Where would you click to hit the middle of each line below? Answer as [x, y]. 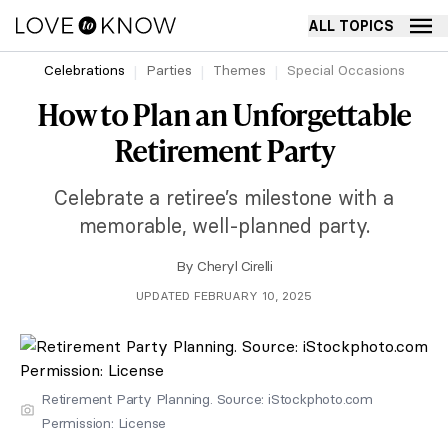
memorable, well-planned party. [224, 225]
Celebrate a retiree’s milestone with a [224, 197]
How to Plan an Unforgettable [224, 114]
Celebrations [84, 70]
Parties [168, 70]
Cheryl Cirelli [235, 266]
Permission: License [104, 423]
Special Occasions [345, 70]
